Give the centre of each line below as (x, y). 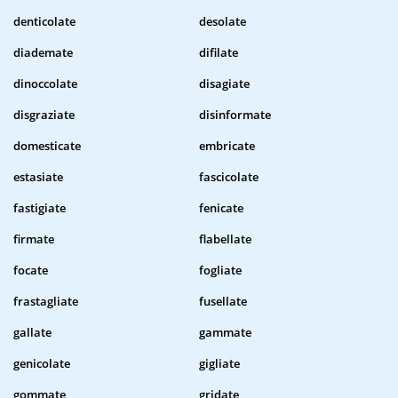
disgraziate (44, 115)
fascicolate (229, 177)
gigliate (219, 364)
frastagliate (46, 302)
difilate (219, 53)
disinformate (235, 115)
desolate (223, 22)
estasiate (38, 177)
